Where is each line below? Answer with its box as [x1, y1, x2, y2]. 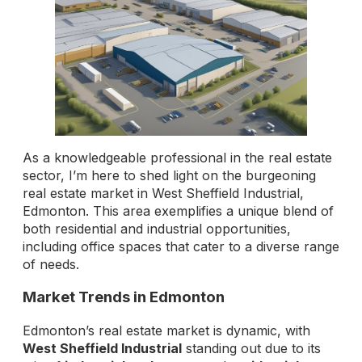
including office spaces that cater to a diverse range [23, 238, 339, 255]
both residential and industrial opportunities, [23, 221, 291, 238]
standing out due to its [182, 339, 321, 356]
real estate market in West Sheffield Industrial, [23, 185, 304, 202]
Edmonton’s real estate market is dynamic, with [23, 322, 310, 339]
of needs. [23, 256, 79, 273]
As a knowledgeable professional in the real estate [23, 149, 332, 166]
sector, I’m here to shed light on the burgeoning [23, 167, 316, 184]
